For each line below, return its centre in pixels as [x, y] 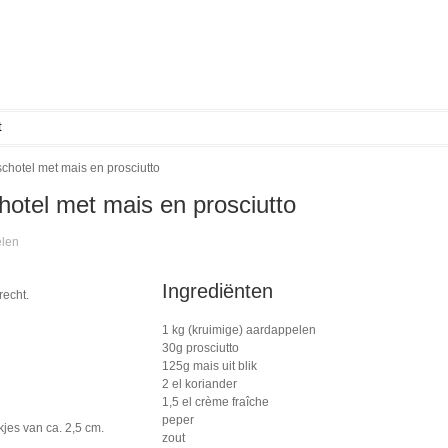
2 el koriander [199, 384]
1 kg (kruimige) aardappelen [239, 330]
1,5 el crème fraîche [215, 402]
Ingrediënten [217, 291]
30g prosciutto [200, 348]
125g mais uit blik [209, 366]
